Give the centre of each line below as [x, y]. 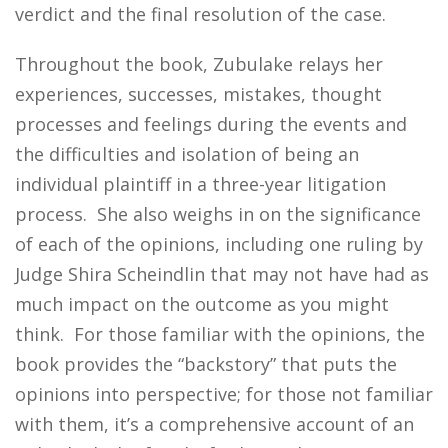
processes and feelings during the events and [211, 124]
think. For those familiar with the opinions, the [220, 334]
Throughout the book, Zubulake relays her [199, 64]
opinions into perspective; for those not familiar [224, 394]
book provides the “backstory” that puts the [206, 364]
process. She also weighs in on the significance [218, 214]
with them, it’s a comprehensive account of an [214, 424]
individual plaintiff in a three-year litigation [200, 184]
